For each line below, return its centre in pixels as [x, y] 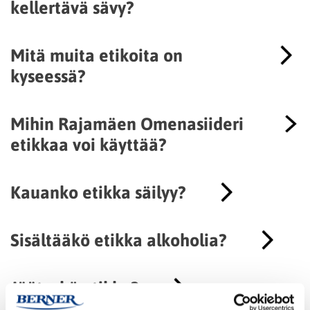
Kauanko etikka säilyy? [98, 192]
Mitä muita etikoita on [97, 55]
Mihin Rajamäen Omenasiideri [127, 123]
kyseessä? [48, 75]
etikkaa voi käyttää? [88, 144]
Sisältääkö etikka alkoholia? [118, 239]
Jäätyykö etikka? [74, 287]
